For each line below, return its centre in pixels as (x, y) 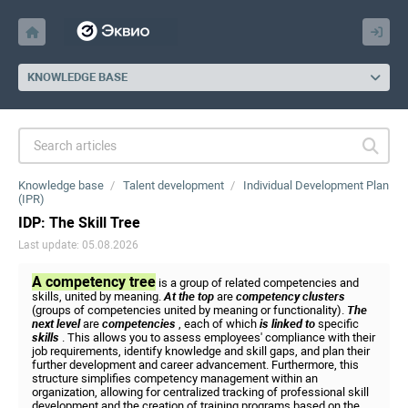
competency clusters (289, 296)
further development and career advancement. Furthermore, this (195, 365)
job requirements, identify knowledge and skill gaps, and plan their (201, 351)
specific (337, 324)
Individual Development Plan (316, 185)
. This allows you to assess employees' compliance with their (217, 337)
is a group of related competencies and (257, 283)
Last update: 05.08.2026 (78, 245)
